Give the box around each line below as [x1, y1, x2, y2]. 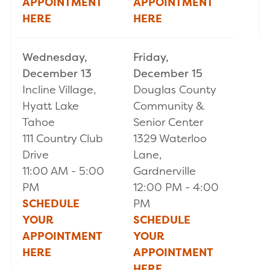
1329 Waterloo [133, 131, 207, 146]
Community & [133, 98, 204, 114]
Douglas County [133, 82, 216, 98]
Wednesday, [22, 49, 87, 65]
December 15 [133, 66, 202, 81]
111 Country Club [22, 131, 103, 146]
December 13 [22, 66, 92, 81]
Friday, [133, 49, 169, 65]
